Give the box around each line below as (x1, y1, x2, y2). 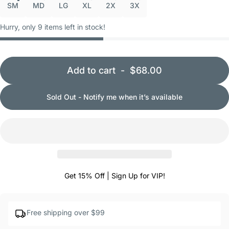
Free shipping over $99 (27, 208, 105, 217)
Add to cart (67, 65, 116, 76)
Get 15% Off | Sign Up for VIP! (64, 171, 165, 180)
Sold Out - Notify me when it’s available (47, 93, 182, 102)
